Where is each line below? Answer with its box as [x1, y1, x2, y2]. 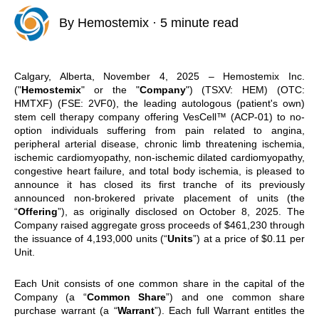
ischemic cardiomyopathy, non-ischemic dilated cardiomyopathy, [14, 151, 305, 163]
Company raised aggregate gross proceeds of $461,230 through [14, 219, 305, 231]
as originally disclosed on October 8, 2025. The [68, 205, 305, 217]
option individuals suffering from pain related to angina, [14, 124, 305, 136]
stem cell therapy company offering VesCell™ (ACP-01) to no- [14, 110, 305, 122]
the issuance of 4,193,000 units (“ [14, 232, 168, 244]
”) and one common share [166, 291, 305, 303]
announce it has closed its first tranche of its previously [14, 178, 305, 190]
